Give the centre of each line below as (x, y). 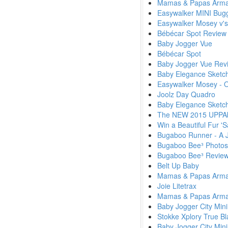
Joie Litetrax (177, 186)
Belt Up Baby (178, 165)
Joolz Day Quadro (186, 94)
